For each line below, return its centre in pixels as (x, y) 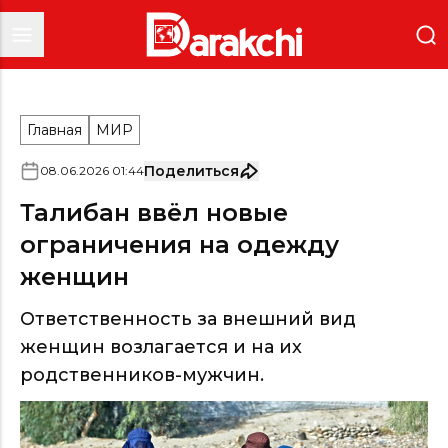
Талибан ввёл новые (154, 212)
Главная (54, 130)
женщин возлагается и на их (161, 347)
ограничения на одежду (179, 244)
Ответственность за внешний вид (188, 319)
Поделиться (191, 171)
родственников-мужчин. (142, 375)
